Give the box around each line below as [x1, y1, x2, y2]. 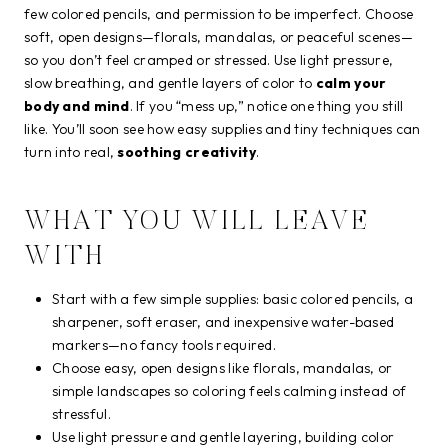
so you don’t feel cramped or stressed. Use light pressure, [24, 51, 394, 69]
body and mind [24, 97, 130, 115]
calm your [315, 74, 387, 92]
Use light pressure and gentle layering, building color [52, 428, 395, 446]
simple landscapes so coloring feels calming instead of [52, 382, 407, 400]
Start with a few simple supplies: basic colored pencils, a [52, 290, 414, 308]
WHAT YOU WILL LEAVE [24, 208, 371, 236]
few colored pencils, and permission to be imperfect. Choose [24, 5, 414, 23]
